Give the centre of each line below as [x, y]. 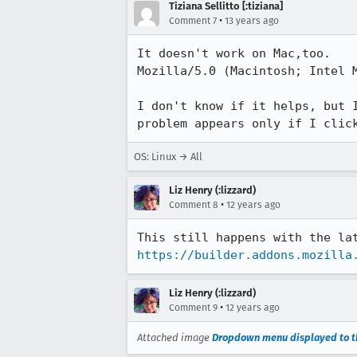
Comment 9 [193, 308]
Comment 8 [194, 205]
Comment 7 [193, 21]
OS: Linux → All [168, 157]
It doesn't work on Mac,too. [234, 53]
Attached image [175, 337]
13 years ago [252, 21]
